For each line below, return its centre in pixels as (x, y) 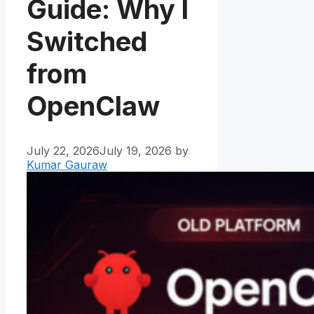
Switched (87, 41)
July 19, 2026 (136, 151)
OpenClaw (93, 105)
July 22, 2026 (63, 151)
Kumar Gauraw (67, 165)
